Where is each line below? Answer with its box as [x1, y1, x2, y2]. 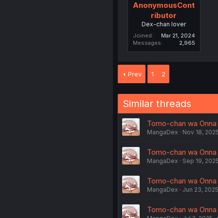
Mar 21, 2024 [161, 32, 195, 39]
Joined [132, 32, 152, 39]
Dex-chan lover [142, 20, 186, 28]
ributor [151, 11, 177, 20]
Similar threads [122, 98, 191, 109]
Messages [132, 39, 161, 46]
